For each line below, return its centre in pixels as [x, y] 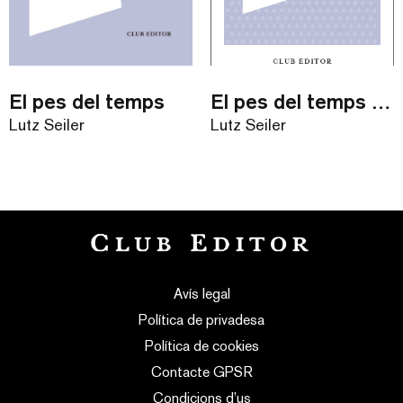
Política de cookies [201, 345]
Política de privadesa [201, 319]
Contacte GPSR [201, 372]
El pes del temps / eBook [381, 101]
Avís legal [201, 293]
